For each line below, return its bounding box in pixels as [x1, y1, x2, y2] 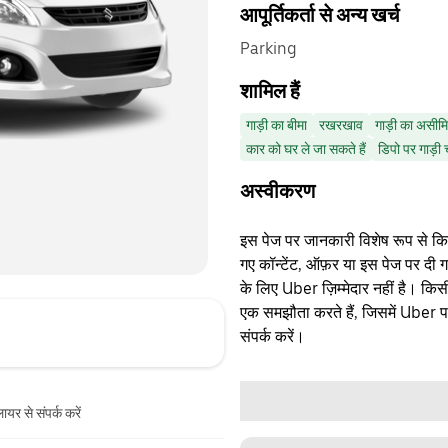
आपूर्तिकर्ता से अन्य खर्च [240, 3, 399, 27]
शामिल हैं [240, 79, 300, 103]
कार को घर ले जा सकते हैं [246, 141, 366, 157]
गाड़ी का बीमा [246, 117, 307, 133]
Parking [240, 39, 297, 58]
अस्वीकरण [240, 179, 315, 203]
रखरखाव [319, 117, 363, 133]
